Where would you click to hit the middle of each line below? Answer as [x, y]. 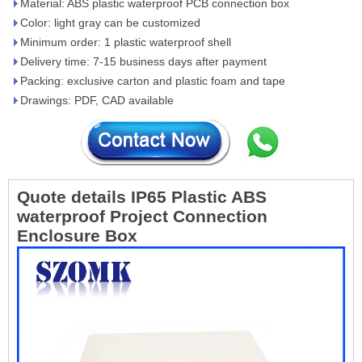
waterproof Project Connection [142, 217]
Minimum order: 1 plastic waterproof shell [126, 42]
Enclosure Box [77, 236]
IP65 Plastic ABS [199, 197]
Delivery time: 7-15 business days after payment [143, 61]
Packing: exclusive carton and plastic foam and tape [153, 81]
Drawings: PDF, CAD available [97, 100]
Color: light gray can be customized [110, 23]
